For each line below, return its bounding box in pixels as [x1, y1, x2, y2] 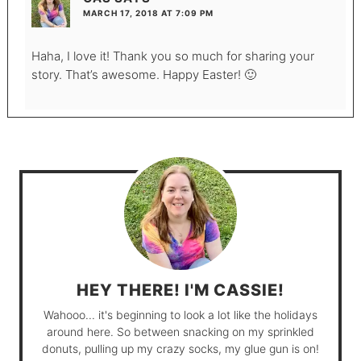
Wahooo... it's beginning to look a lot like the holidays [44, 308, 317, 322]
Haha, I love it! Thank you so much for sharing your [31, 48, 314, 64]
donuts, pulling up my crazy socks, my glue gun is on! [42, 342, 319, 356]
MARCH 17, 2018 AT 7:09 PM [82, 8, 214, 19]
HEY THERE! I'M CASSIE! [77, 280, 284, 301]
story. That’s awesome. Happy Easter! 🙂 [31, 67, 256, 83]
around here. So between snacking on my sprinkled [47, 325, 314, 339]
